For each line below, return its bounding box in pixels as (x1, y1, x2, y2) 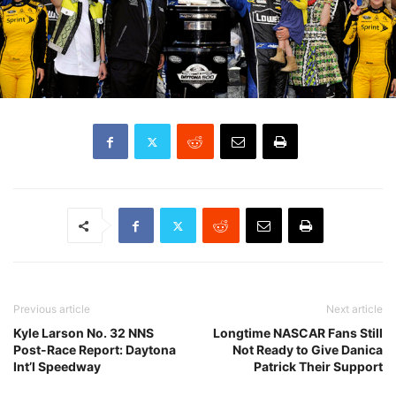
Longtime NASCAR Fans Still (213, 325, 383, 341)
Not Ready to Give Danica (232, 342, 383, 358)
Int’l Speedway (13, 359, 101, 375)
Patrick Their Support (254, 359, 383, 375)
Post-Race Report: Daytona (13, 342, 176, 358)
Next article (326, 302, 383, 316)
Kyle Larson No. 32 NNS (13, 325, 154, 341)
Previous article (13, 302, 90, 316)
